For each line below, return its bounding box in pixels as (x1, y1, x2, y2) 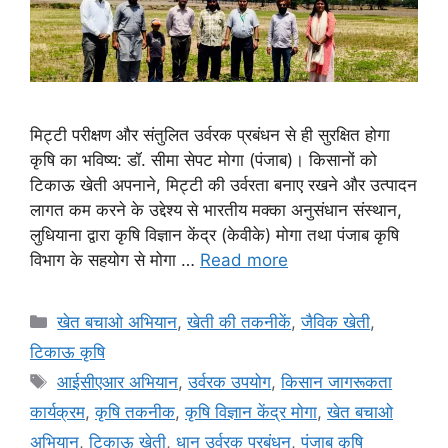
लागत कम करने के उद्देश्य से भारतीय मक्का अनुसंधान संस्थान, (30, 199, 402, 220)
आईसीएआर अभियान (57, 371, 179, 392)
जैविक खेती (301, 311, 371, 332)
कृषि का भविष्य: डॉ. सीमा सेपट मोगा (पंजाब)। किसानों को (30, 149, 377, 170)
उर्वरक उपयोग (188, 371, 272, 392)
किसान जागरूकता (281, 371, 393, 392)
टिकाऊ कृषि (30, 341, 105, 362)
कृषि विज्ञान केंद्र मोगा (185, 401, 317, 422)
